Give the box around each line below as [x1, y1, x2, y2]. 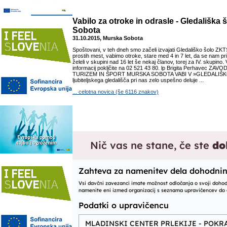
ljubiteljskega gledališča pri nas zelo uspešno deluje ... [72, 77, 204, 83]
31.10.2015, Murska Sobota [72, 35, 143, 41]
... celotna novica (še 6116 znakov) [72, 89, 159, 95]
